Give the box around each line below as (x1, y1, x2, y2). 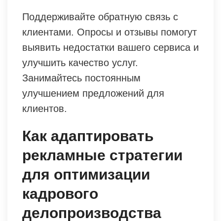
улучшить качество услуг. (22, 57, 138, 68)
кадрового (22, 185, 98, 202)
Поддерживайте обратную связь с (22, 11, 178, 22)
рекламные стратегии (22, 147, 183, 163)
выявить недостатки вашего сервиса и (22, 41, 199, 53)
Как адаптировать (22, 127, 153, 144)
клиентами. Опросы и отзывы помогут (22, 26, 197, 37)
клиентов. (22, 103, 67, 114)
